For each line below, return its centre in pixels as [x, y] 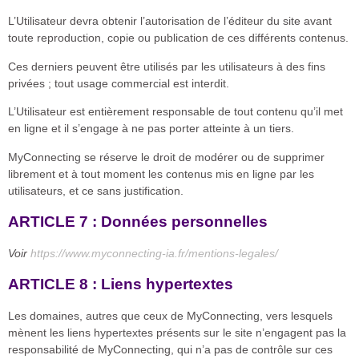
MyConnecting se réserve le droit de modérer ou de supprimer [166, 157]
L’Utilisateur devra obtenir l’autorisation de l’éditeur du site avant [170, 21]
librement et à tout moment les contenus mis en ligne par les [161, 173]
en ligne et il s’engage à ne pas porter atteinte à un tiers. [151, 129]
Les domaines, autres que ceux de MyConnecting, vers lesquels [170, 316]
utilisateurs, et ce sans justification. [96, 190]
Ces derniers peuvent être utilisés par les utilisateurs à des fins [167, 66]
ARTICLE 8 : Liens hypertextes [121, 284]
